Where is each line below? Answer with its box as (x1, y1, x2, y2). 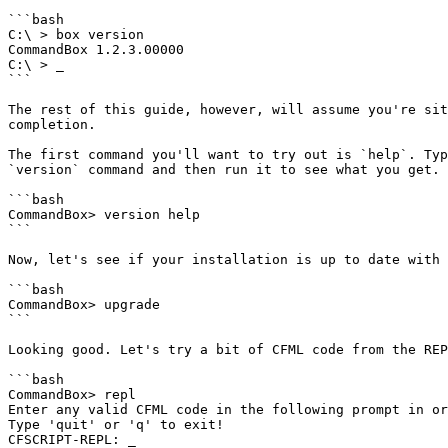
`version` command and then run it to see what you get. (8, 162, 440, 177)
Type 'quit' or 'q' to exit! (8, 417, 224, 432)
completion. (8, 117, 96, 132)
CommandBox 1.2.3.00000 (8, 42, 184, 57)
